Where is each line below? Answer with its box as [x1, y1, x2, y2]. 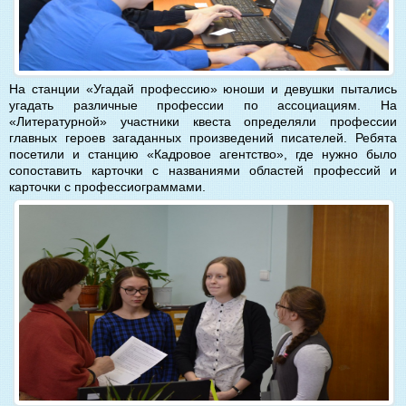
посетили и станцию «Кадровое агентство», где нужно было [9, 146, 397, 161]
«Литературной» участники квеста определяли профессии [9, 113, 397, 129]
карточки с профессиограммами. [9, 179, 206, 194]
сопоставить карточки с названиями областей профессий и [9, 162, 397, 178]
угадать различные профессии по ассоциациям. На [9, 97, 397, 112]
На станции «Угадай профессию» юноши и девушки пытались [9, 81, 397, 96]
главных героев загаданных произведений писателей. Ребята [9, 130, 397, 145]
